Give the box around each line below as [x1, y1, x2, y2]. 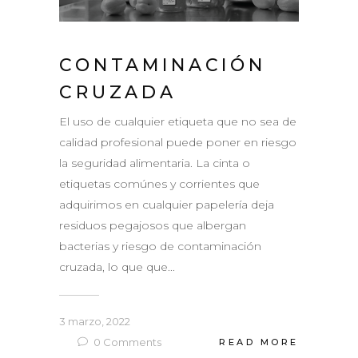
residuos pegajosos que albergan [59, 217, 246, 233]
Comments [101, 335, 161, 348]
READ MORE [219, 336, 299, 348]
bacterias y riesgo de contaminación [59, 238, 261, 253]
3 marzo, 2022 [59, 314, 130, 328]
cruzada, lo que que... [59, 259, 175, 274]
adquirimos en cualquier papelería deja [59, 197, 274, 212]
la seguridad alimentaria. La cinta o [59, 155, 250, 170]
